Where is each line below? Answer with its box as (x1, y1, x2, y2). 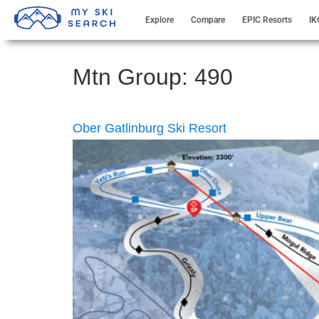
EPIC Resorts (241, 15, 292, 25)
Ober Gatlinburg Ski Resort (73, 121, 226, 135)
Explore (145, 15, 174, 25)
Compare (190, 15, 225, 25)
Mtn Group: (73, 64, 194, 90)
